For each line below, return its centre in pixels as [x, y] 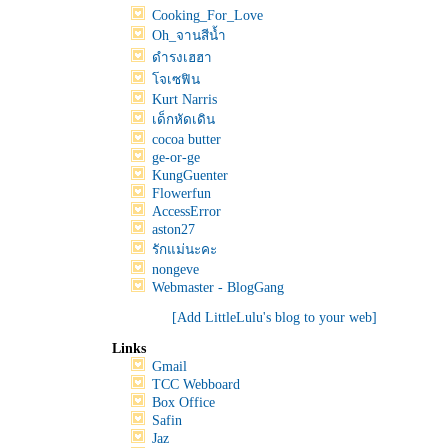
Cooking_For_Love [207, 15]
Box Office [183, 402]
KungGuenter [190, 175]
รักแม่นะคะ [184, 249]
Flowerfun [181, 193]
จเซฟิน [176, 79]
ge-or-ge [176, 157]
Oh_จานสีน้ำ [189, 35]
